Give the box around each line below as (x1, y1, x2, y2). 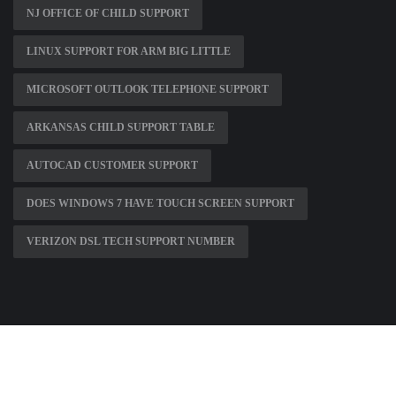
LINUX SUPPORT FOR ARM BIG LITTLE (27, 45, 231, 58)
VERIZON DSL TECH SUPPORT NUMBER (27, 235, 235, 248)
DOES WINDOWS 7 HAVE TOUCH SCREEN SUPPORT (27, 197, 294, 210)
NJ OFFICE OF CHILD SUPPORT (27, 7, 189, 20)
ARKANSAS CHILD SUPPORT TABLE (27, 121, 215, 134)
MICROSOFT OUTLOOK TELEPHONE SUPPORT (27, 83, 269, 96)
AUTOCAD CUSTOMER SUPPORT (27, 159, 198, 172)
